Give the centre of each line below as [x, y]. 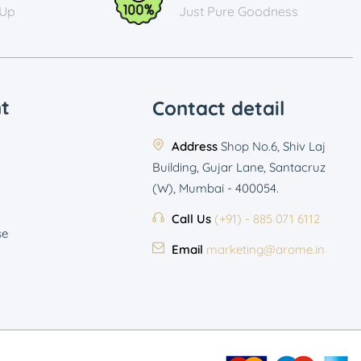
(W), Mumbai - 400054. [216, 188]
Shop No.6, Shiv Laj [274, 146]
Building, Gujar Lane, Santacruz [239, 167]
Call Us [192, 219]
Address [195, 146]
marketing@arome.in [266, 249]
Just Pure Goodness [239, 11]
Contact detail [219, 108]
